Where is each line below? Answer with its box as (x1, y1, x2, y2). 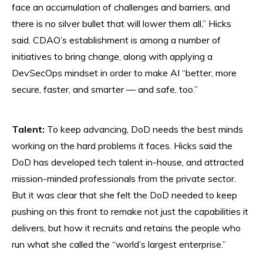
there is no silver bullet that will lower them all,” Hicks (12, 17, 231, 29)
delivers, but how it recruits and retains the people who (12, 221, 241, 234)
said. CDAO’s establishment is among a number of (12, 33, 221, 46)
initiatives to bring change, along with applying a (12, 50, 213, 62)
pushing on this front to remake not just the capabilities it (12, 205, 248, 217)
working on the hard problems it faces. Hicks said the (12, 139, 232, 151)
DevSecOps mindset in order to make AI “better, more (12, 66, 237, 79)
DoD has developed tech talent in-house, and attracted (12, 156, 244, 168)
